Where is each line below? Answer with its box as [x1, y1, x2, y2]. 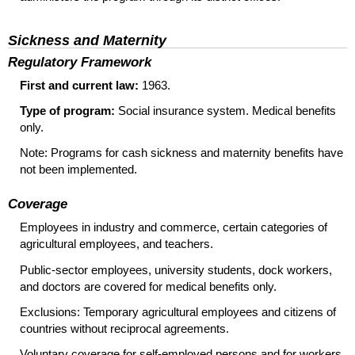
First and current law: [20, 78, 139, 92]
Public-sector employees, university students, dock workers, [20, 262, 332, 277]
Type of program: [20, 104, 115, 118]
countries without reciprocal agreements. [20, 321, 229, 335]
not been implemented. [20, 162, 137, 177]
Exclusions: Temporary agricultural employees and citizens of [20, 304, 336, 319]
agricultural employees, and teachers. [20, 237, 213, 251]
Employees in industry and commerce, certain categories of [20, 220, 327, 235]
